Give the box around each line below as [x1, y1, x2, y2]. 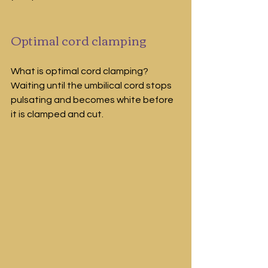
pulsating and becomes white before [11, 95, 175, 105]
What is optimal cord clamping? [11, 66, 150, 76]
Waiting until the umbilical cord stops [11, 80, 173, 90]
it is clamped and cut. [11, 109, 103, 119]
